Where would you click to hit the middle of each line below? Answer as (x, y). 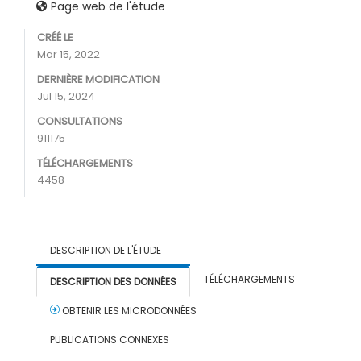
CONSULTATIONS (80, 121)
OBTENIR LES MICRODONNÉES (128, 311)
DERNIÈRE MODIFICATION (98, 79)
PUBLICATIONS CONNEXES (110, 340)
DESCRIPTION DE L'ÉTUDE (106, 250)
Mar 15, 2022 (68, 54)
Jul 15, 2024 (66, 96)
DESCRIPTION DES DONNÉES (113, 282)
